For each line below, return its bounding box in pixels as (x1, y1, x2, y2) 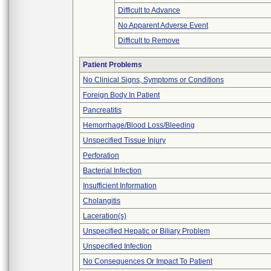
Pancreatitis (83, 106, 122, 114)
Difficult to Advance (118, 6, 180, 15)
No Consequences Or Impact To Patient (83, 257, 212, 266)
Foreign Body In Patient (83, 91, 160, 99)
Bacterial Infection (83, 166, 142, 175)
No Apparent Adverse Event (118, 21, 208, 30)
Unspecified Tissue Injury (83, 136, 166, 145)
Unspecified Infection (83, 242, 152, 250)
